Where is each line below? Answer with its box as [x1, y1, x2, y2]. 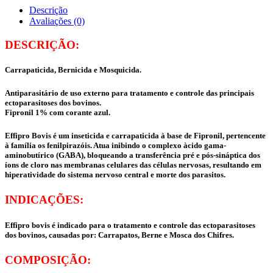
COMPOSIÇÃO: [5, 253, 91, 266]
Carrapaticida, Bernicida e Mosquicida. [5, 65, 141, 74]
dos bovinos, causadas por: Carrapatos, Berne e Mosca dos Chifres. [5, 230, 234, 239]
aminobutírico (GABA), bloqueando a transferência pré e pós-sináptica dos [5, 151, 260, 160]
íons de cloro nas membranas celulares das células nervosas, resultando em [5, 160, 261, 170]
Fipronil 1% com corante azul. [5, 108, 110, 118]
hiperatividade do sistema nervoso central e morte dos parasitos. [5, 170, 225, 180]
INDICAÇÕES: [5, 193, 83, 207]
